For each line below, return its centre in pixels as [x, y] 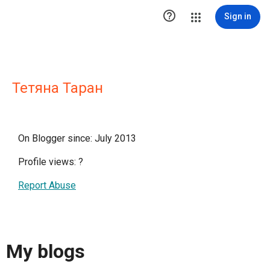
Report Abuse [47, 185]
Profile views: [48, 162]
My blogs [46, 252]
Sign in [238, 16]
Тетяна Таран [58, 88]
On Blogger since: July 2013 [77, 138]
